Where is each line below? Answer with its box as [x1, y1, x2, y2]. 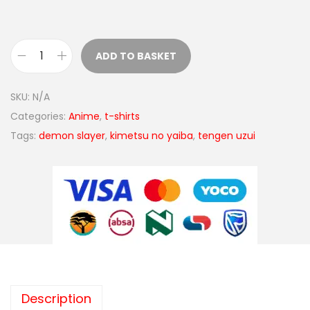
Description [21, 289, 91, 307]
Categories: [10, 109, 69, 123]
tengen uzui [198, 128, 255, 143]
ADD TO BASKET [95, 48, 176, 63]
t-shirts [104, 109, 140, 123]
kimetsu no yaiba [110, 128, 193, 143]
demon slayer [39, 128, 105, 143]
